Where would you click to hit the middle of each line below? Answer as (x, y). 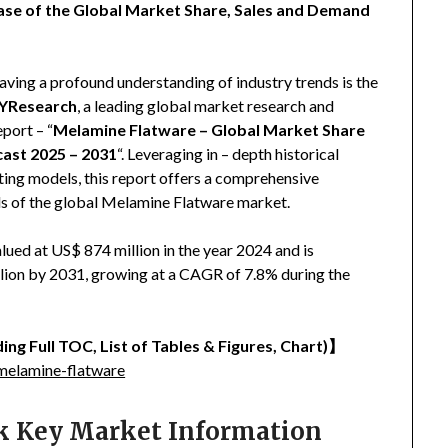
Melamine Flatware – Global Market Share (209, 130)
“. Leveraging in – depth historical (228, 154)
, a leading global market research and (206, 106)
